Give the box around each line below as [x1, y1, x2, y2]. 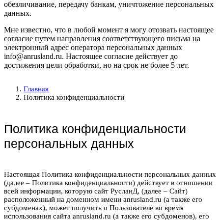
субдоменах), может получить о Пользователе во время [4, 203, 184, 212]
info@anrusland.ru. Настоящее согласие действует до [4, 52, 178, 60]
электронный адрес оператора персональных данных [4, 43, 182, 52]
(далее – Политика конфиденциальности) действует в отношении [4, 178, 213, 187]
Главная [24, 84, 49, 93]
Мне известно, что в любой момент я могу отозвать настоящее [4, 25, 214, 34]
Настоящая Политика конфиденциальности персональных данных [4, 170, 216, 178]
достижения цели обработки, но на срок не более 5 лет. [4, 60, 189, 69]
